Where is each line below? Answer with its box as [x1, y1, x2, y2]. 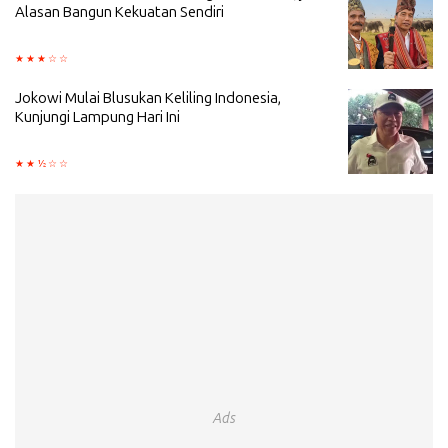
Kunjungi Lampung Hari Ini [15, 108, 180, 126]
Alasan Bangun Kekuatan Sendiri [15, 3, 224, 21]
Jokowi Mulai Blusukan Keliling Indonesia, [15, 89, 281, 107]
